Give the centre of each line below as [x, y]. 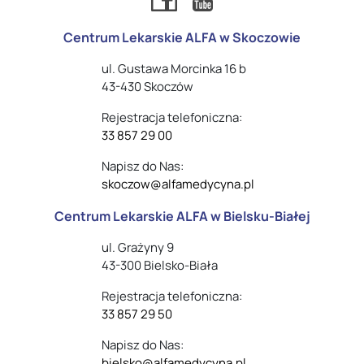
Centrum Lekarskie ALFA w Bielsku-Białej [182, 217]
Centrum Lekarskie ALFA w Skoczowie [182, 38]
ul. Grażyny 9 [138, 248]
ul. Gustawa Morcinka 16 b [174, 69]
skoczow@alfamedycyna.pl [178, 184]
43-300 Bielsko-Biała [160, 266]
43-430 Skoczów [147, 87]
